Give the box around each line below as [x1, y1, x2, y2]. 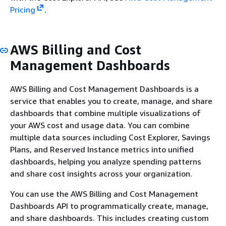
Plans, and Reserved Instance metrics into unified [10, 144, 194, 154]
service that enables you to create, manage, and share [10, 96, 212, 106]
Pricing [10, 4, 35, 15]
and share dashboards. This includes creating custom [10, 213, 209, 223]
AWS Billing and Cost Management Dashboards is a [10, 84, 199, 94]
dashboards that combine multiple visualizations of [10, 108, 201, 118]
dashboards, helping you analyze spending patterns [10, 156, 201, 166]
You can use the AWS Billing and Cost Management [10, 189, 198, 199]
